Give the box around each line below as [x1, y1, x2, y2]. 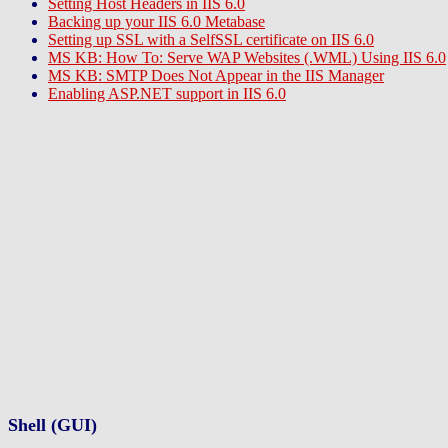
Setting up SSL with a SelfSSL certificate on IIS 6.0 [48, 31, 374, 48]
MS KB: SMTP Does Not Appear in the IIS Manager [48, 67, 384, 84]
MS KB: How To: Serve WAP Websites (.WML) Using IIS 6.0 [48, 49, 446, 66]
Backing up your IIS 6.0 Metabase [48, 13, 265, 30]
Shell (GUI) [8, 415, 97, 435]
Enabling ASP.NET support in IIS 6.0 [48, 85, 286, 102]
